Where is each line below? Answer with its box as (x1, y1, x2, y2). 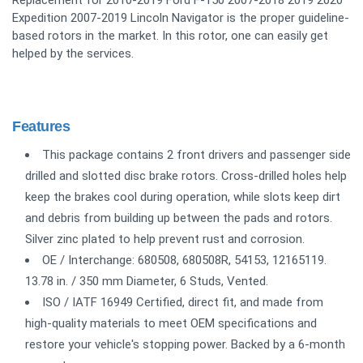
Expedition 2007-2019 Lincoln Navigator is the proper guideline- (12, 10, 349, 25)
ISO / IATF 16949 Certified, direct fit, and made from (42, 294, 323, 310)
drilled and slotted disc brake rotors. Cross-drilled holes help (25, 168, 347, 183)
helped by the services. (12, 45, 134, 61)
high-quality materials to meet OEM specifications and (25, 315, 317, 331)
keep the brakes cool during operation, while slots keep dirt (25, 189, 340, 204)
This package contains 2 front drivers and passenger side (42, 147, 351, 162)
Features (12, 117, 70, 135)
